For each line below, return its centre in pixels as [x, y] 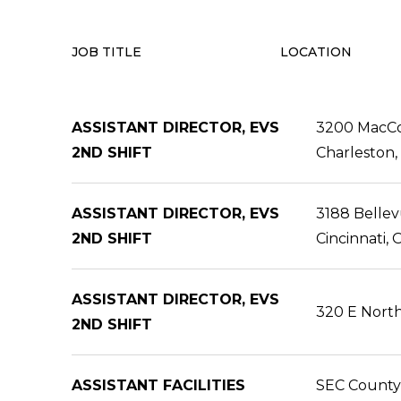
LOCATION [316, 52]
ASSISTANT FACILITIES [158, 385]
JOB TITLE [107, 52]
